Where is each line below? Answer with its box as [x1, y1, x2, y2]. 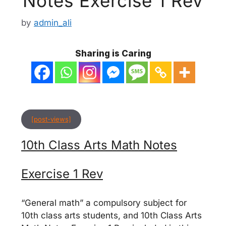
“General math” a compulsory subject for [21, 198, 187, 208]
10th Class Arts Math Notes [21, 138, 177, 152]
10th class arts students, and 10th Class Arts [21, 210, 202, 220]
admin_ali [34, 18, 72, 28]
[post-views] [31, 115, 71, 123]
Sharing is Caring [75, 48, 151, 59]
